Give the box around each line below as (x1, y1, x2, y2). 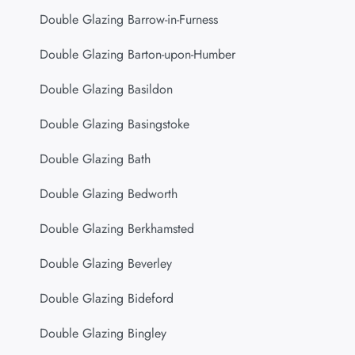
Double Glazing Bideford (40, 289, 174, 308)
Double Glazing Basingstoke (40, 115, 189, 134)
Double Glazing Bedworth (40, 185, 177, 204)
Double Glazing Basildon (40, 80, 173, 99)
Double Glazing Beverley (40, 254, 172, 273)
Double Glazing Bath (40, 150, 151, 169)
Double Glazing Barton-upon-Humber (40, 45, 235, 64)
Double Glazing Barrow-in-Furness (40, 10, 218, 29)
